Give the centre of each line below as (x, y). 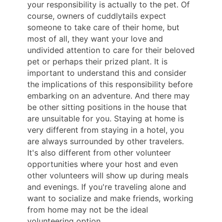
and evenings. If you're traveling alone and (107, 187)
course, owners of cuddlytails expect (97, 16)
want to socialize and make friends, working (110, 198)
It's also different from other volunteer (99, 153)
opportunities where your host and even (103, 164)
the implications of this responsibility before (110, 84)
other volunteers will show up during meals (108, 176)
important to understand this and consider (107, 73)
